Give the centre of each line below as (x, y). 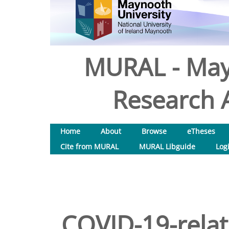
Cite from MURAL (89, 146)
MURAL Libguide (167, 146)
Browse (154, 131)
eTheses (201, 131)
